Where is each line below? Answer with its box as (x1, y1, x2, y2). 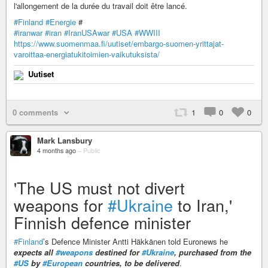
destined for (93, 246, 142, 258)
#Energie (45, 16, 76, 28)
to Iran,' (173, 193, 232, 217)
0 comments (13, 106, 58, 118)
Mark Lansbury (37, 134, 92, 146)
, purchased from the (174, 246, 251, 258)
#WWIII (135, 26, 160, 38)
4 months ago (37, 145, 76, 155)
